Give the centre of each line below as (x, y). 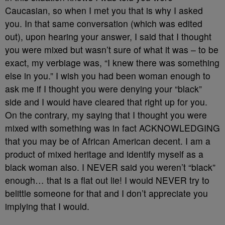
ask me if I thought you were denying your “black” (103, 88)
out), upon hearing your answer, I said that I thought (108, 36)
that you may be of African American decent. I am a (108, 141)
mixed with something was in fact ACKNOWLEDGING (113, 128)
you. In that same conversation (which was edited (104, 23)
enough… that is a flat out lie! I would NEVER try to (107, 180)
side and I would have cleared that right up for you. (106, 101)
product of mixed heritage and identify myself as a (104, 154)
